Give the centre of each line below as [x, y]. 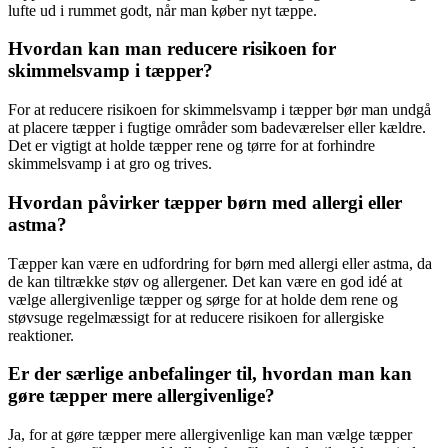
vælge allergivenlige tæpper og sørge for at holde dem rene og [203, 299]
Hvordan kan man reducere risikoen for [172, 49]
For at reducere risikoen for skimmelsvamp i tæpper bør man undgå [219, 110]
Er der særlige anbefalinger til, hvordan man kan [210, 374]
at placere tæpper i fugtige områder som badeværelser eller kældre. [217, 128]
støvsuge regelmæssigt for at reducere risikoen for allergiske [196, 317]
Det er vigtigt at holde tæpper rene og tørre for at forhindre [191, 146]
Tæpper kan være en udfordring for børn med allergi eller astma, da [220, 263]
